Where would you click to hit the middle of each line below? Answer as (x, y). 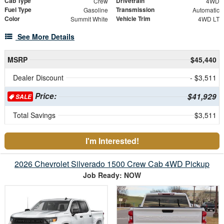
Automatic (206, 9)
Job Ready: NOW (112, 175)
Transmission (135, 9)
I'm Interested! (112, 140)
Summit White (89, 18)
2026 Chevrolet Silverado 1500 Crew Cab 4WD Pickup (112, 163)
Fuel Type (18, 9)
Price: (44, 96)
